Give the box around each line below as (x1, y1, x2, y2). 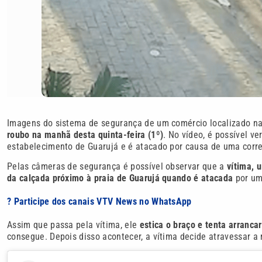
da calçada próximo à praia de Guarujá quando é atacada (7, 172, 233, 184)
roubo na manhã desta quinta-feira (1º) (7, 129, 164, 140)
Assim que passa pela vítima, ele (7, 219, 140, 230)
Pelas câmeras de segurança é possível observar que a (7, 160, 227, 172)
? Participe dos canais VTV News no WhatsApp (7, 195, 192, 207)
